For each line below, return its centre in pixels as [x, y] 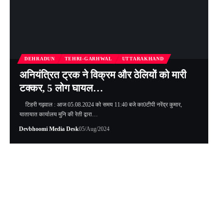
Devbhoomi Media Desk [49, 129]
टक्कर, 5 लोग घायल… [61, 88]
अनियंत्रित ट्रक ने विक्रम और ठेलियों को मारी [103, 75]
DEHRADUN [40, 59]
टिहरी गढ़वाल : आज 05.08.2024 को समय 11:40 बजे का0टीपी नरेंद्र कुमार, [101, 105]
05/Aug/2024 [94, 129]
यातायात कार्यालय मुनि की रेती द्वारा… [59, 115]
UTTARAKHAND [143, 59]
